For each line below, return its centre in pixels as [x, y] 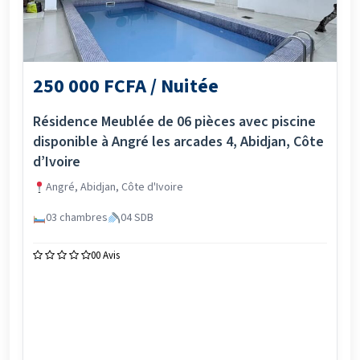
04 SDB [137, 218]
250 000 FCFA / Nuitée [126, 86]
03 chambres [76, 218]
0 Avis [108, 256]
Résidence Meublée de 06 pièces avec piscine [174, 122]
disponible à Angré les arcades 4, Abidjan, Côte [178, 142]
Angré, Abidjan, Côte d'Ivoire [114, 187]
